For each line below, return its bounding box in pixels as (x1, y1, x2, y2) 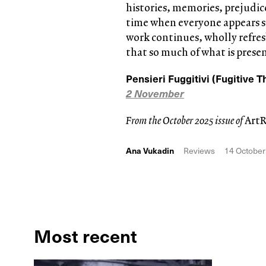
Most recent (34, 221, 137, 249)
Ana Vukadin (126, 144, 174, 157)
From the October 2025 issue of (126, 112, 245, 128)
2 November (126, 85, 184, 101)
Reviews (183, 144, 215, 157)
